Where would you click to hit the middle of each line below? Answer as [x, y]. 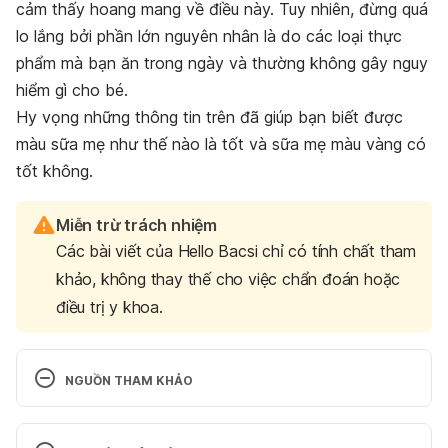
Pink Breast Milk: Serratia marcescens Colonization [220, 417]
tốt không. [54, 170]
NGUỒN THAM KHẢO [129, 380]
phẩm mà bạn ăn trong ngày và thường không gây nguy [222, 62]
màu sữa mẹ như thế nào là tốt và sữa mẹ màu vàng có [221, 143]
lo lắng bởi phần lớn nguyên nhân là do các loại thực [209, 35]
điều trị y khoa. [109, 306]
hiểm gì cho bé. [74, 89]
